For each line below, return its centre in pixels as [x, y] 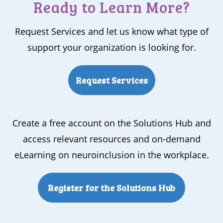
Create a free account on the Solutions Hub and [111, 123]
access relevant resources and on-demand [111, 139]
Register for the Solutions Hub [111, 187]
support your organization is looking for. [111, 47]
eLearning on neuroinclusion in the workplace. [111, 155]
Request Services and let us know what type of [111, 31]
